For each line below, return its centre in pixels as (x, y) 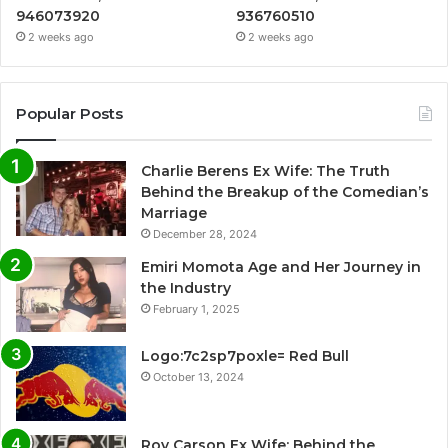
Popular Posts (69, 114)
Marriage (174, 213)
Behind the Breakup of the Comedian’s (285, 192)
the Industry (186, 288)
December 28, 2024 (205, 234)
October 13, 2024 (198, 377)
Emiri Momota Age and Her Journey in (281, 267)
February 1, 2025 (196, 309)
